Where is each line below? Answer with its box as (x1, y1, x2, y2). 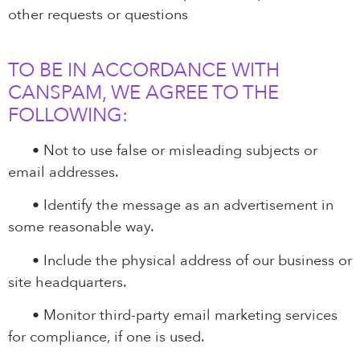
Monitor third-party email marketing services (39, 305, 337, 326)
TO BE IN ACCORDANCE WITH (8, 56, 280, 84)
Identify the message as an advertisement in (39, 195, 333, 216)
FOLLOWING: (8, 101, 128, 129)
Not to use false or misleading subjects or (39, 140, 317, 161)
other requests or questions (8, 4, 188, 25)
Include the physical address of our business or (39, 250, 352, 271)
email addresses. (8, 162, 119, 182)
